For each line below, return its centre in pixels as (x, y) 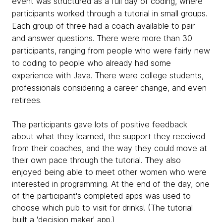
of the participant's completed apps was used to (101, 195)
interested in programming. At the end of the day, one (111, 184)
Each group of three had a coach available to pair (103, 26)
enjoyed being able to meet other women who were (109, 172)
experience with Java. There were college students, (108, 75)
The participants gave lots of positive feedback (100, 124)
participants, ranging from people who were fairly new (111, 50)
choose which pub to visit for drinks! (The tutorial (102, 207)
